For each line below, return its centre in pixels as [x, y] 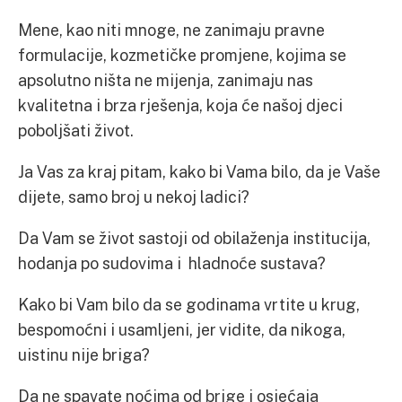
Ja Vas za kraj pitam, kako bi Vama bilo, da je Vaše [199, 171]
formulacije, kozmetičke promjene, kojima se [182, 55]
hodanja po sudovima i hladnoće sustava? [172, 263]
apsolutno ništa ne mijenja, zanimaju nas [166, 80]
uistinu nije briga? [84, 354]
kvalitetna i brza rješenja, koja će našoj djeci [180, 105]
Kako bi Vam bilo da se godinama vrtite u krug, [189, 304]
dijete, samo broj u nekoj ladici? [134, 197]
